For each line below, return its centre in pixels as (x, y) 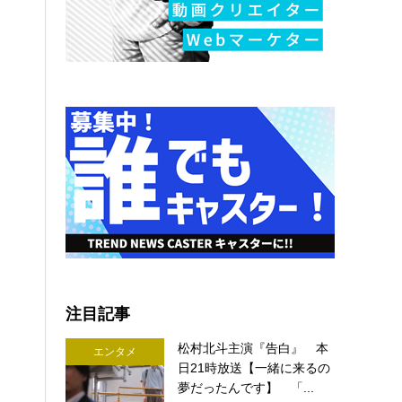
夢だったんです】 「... (246, 388)
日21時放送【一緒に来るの (254, 368)
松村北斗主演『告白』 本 (253, 349)
